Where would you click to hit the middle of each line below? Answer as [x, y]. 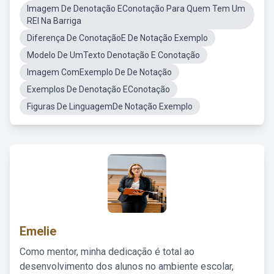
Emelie [38, 231]
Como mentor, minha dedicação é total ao [107, 252]
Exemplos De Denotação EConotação [98, 89]
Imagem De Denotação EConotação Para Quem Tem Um [136, 9]
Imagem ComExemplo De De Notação [99, 72]
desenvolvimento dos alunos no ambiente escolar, [127, 266]
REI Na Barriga [54, 21]
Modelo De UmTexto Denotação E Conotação [113, 55]
